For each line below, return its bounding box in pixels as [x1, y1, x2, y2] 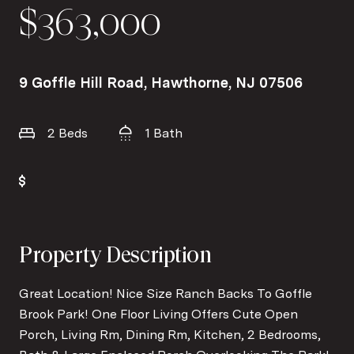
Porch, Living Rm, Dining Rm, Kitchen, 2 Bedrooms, [19, 326, 321, 342]
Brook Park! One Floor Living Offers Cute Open [19, 306, 298, 322]
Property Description [19, 241, 213, 268]
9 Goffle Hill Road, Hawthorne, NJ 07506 [19, 73, 303, 91]
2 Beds [47, 125, 88, 141]
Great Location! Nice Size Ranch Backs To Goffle [19, 285, 312, 301]
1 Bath [145, 125, 183, 141]
